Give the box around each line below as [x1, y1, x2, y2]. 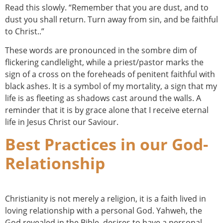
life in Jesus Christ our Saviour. [5, 116, 118, 127]
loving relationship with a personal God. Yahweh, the [5, 205, 202, 217]
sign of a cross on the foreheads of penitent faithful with [5, 68, 215, 80]
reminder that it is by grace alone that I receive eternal [5, 104, 209, 115]
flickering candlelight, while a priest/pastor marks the [5, 56, 204, 68]
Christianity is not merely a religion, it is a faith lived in [5, 193, 206, 205]
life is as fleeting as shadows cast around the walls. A [5, 92, 201, 104]
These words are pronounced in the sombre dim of [5, 44, 197, 56]
